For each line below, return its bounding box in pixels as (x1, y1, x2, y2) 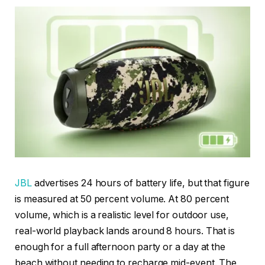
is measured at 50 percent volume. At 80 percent (15, 193, 230, 205)
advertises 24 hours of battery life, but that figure (31, 177, 250, 189)
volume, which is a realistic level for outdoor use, (15, 209, 229, 221)
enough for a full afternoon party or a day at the (15, 241, 226, 253)
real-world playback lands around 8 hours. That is (15, 225, 235, 237)
